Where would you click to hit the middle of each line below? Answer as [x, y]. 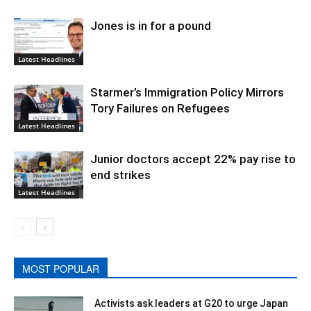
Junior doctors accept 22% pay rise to [193, 159]
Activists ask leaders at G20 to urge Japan [191, 303]
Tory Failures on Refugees [160, 108]
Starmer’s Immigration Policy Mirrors [187, 92]
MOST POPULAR [61, 268]
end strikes [120, 175]
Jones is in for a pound [151, 25]
